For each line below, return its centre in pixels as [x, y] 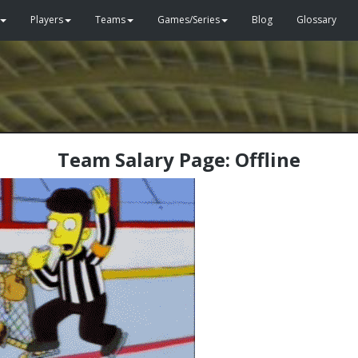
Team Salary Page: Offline [179, 159]
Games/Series [189, 20]
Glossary [316, 20]
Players [47, 20]
